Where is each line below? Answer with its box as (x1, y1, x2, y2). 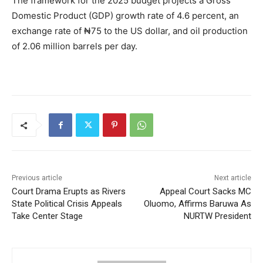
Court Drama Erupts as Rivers (12, 186, 126, 197)
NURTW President (183, 211, 251, 222)
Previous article (12, 174, 62, 183)
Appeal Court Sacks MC (159, 186, 251, 197)
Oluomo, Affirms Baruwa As (143, 198, 251, 210)
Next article (214, 174, 251, 183)
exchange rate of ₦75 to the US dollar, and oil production (12, 25, 248, 37)
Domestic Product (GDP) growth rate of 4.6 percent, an (12, 10, 239, 22)
